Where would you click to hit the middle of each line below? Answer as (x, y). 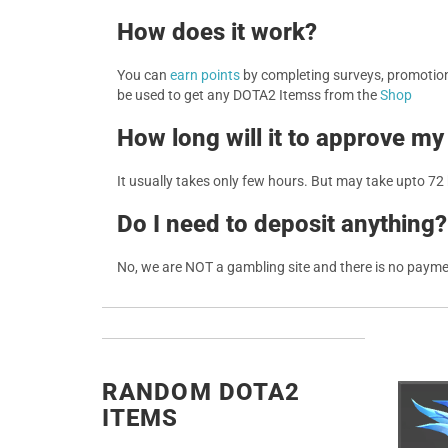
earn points (205, 75)
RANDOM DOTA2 (201, 392)
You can (143, 75)
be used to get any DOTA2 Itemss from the (248, 95)
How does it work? (217, 32)
